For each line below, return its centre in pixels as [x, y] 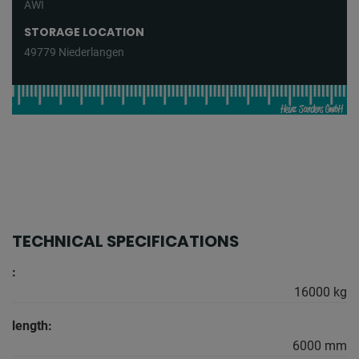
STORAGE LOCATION [84, 32]
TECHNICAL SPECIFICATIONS [125, 242]
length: [32, 326]
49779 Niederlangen [74, 52]
